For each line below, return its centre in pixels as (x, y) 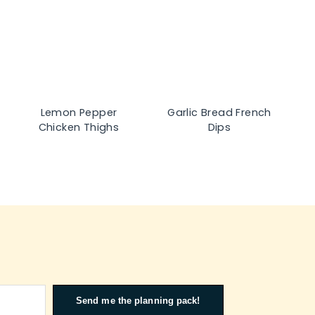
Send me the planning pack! (138, 301)
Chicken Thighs (79, 128)
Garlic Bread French (219, 113)
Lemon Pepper (79, 113)
